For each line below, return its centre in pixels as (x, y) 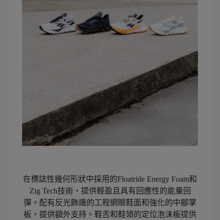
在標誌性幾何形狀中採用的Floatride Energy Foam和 (110, 179)
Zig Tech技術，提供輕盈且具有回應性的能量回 (110, 191)
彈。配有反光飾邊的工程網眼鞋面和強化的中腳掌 (110, 203)
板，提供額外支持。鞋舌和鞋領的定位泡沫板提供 (110, 215)
